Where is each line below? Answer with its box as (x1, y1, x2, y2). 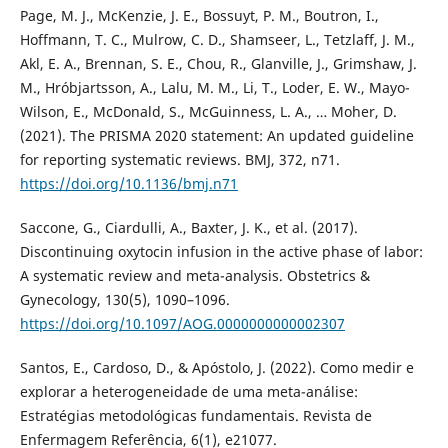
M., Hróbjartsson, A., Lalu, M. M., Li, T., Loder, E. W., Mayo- (19, 77, 410, 97)
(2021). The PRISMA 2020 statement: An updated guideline (19, 125, 414, 145)
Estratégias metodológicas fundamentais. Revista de (19, 406, 372, 426)
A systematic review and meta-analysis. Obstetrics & (19, 266, 370, 285)
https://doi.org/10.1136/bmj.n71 (19, 173, 238, 193)
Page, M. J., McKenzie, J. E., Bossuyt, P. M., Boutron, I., (19, 5, 379, 25)
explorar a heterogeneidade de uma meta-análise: (19, 382, 358, 402)
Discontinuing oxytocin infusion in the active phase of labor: (19, 242, 423, 261)
